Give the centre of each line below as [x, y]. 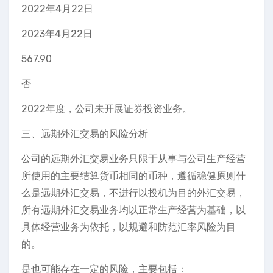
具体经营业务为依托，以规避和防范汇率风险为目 [129, 227]
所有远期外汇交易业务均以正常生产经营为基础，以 [133, 210]
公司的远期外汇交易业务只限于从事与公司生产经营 [133, 159]
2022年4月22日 [57, 9]
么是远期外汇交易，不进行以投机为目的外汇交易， [133, 193]
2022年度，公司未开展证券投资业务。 [107, 109]
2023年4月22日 [57, 34]
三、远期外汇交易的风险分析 [85, 134]
